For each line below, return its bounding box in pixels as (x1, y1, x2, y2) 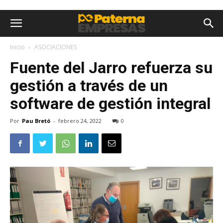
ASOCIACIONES (34, 43, 77, 51)
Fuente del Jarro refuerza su (10, 58, 213, 77)
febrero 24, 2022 (58, 117, 102, 124)
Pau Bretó (22, 117, 50, 124)
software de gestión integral (10, 94, 211, 113)
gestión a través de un (10, 76, 168, 95)
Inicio (10, 43, 25, 51)
